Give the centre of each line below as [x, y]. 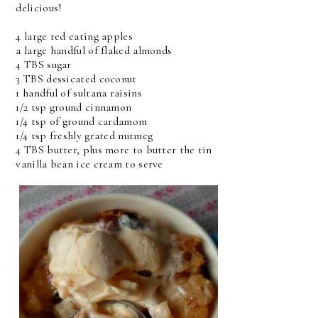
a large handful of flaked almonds [94, 50]
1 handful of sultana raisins [79, 93]
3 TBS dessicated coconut [76, 78]
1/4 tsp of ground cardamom [82, 121]
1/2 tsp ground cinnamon [74, 107]
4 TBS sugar [44, 64]
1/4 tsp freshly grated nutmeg [84, 135]
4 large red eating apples [74, 36]
